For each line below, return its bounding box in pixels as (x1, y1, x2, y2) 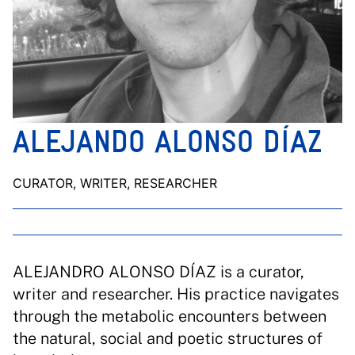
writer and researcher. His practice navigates (13, 284, 339, 303)
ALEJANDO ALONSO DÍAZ (13, 124, 322, 159)
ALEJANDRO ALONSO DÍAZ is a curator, (13, 262, 304, 281)
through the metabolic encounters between (13, 307, 326, 326)
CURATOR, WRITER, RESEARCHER (13, 175, 217, 191)
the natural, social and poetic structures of (13, 329, 323, 348)
